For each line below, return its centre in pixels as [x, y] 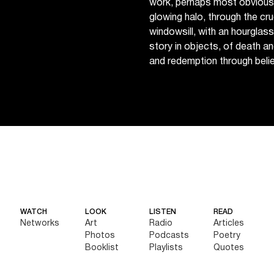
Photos [100, 236]
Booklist [102, 248]
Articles [229, 224]
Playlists [166, 248]
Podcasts [169, 236]
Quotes [229, 248]
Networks [40, 224]
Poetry [227, 236]
